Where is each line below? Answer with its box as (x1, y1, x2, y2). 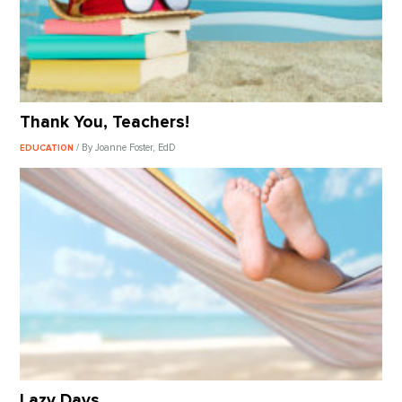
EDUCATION (20, 143, 77, 153)
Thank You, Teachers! (20, 113, 190, 131)
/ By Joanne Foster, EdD (76, 142, 176, 153)
